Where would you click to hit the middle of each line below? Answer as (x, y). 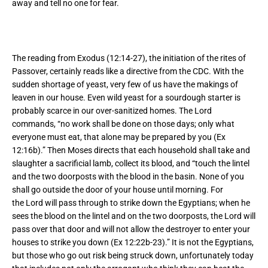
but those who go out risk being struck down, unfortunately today (133, 256)
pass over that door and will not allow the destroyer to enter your (131, 229)
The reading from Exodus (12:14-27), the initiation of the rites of (129, 58)
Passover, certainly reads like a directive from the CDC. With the (128, 71)
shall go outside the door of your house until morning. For (118, 190)
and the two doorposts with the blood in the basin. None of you (128, 177)
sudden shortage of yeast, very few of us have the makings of (125, 85)
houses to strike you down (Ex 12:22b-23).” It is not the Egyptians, (133, 243)
